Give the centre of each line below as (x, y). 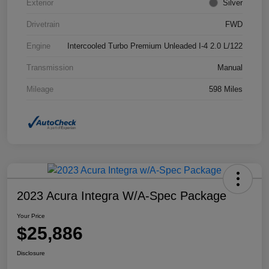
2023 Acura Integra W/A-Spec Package (122, 196)
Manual (230, 67)
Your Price (31, 216)
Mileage (40, 89)
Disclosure (31, 253)
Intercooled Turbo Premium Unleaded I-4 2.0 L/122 (155, 46)
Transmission (50, 67)
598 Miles (226, 89)
